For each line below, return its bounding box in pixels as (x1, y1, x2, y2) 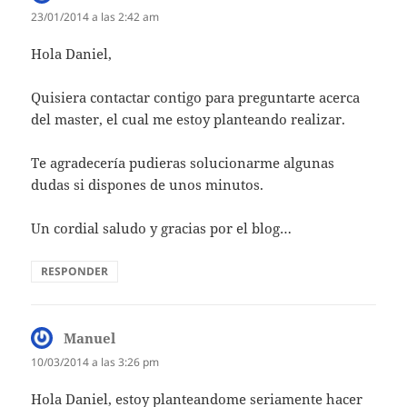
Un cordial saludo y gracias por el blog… (31, 219, 293, 238)
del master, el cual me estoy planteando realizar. (31, 110, 346, 129)
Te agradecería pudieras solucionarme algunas (31, 154, 335, 173)
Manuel (64, 329, 116, 348)
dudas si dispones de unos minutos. (31, 175, 264, 194)
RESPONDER (41, 263, 109, 280)
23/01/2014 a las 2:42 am (31, 9, 160, 25)
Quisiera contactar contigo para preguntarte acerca (31, 88, 361, 107)
